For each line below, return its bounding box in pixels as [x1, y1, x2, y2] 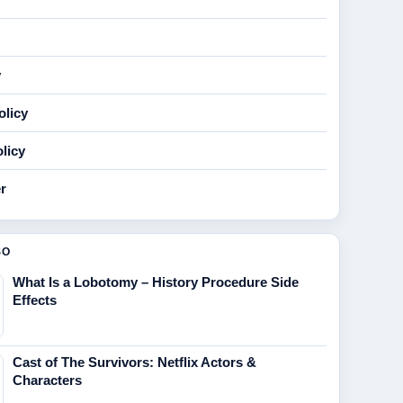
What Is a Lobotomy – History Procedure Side [13, 274, 300, 290]
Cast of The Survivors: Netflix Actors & [13, 354, 257, 370]
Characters [13, 372, 83, 388]
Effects [13, 292, 58, 308]
